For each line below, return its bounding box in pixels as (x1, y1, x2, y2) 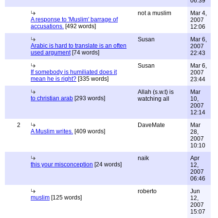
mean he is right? (31, 75, 76, 82)
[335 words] (76, 75, 109, 82)
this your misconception (31, 161, 93, 168)
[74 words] (71, 49, 99, 56)
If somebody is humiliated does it (31, 69, 117, 75)
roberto (138, 188, 157, 195)
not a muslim (138, 10, 171, 17)
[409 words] (73, 128, 105, 135)
